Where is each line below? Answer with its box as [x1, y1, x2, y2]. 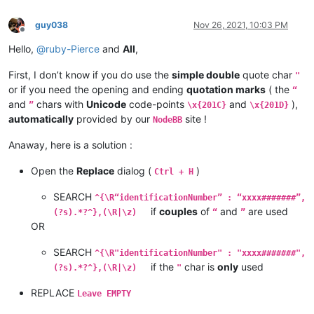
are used [245, 205, 288, 217]
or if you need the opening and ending [8, 83, 186, 95]
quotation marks [186, 83, 266, 95]
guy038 [35, 19, 68, 30]
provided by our [74, 112, 153, 125]
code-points [126, 97, 187, 110]
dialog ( [114, 164, 154, 177]
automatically [8, 112, 74, 125]
